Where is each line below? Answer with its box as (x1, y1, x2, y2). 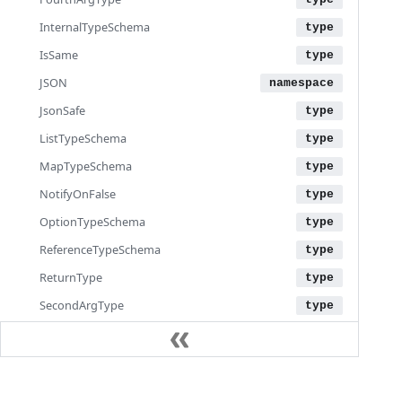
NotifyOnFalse (39, 186, 116, 202)
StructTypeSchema (39, 325, 140, 341)
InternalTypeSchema (39, 19, 150, 35)
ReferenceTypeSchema (39, 241, 161, 258)
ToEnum (39, 380, 83, 397)
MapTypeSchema (39, 158, 132, 174)
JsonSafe (39, 102, 85, 118)
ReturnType (39, 269, 102, 285)
